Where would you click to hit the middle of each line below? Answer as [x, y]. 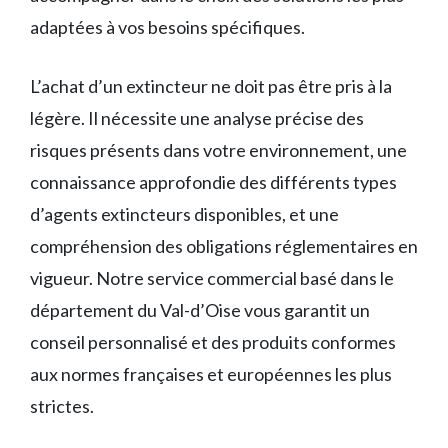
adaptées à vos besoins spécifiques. [167, 27]
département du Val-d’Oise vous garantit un [200, 310]
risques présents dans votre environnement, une [218, 150]
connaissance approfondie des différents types [213, 182]
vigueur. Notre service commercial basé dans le [212, 278]
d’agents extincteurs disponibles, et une [184, 214]
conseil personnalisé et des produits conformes [213, 342]
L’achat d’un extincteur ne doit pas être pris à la [211, 86]
